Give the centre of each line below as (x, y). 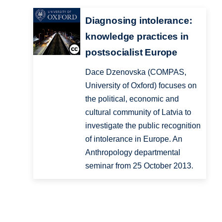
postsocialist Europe (131, 53)
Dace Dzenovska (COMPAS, (136, 72)
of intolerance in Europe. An (134, 139)
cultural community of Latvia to (138, 112)
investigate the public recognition (143, 126)
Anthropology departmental (133, 153)
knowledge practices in (137, 37)
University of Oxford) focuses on (141, 86)
